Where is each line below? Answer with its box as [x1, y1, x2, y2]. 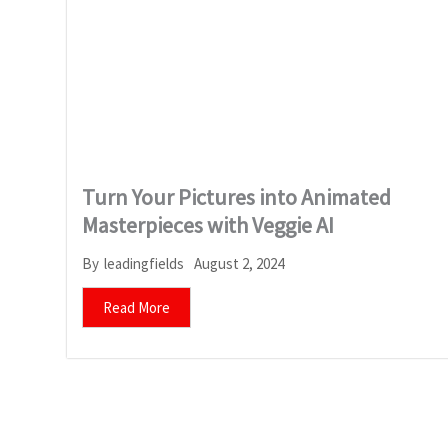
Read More [103, 297, 170, 317]
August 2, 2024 [194, 253, 284, 273]
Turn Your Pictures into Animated [82, 182, 391, 211]
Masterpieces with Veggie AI [82, 210, 334, 239]
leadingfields [104, 254, 184, 274]
